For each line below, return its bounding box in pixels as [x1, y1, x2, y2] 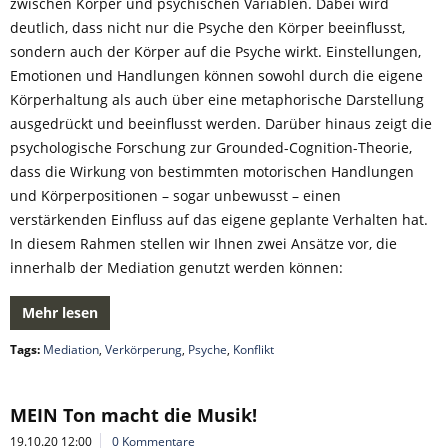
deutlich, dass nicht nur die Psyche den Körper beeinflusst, [10, 18, 405, 37]
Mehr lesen [22, 303, 98, 322]
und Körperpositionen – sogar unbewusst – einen [10, 186, 341, 205]
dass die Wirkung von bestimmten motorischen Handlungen [10, 162, 414, 181]
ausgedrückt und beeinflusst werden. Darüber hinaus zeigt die [10, 114, 432, 133]
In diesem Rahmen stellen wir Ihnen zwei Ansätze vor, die [10, 234, 397, 253]
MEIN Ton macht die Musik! [10, 403, 257, 427]
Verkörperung [105, 341, 182, 358]
